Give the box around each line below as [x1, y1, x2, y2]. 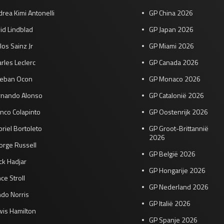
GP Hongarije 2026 [149, 165, 205, 175]
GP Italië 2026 [149, 198, 190, 208]
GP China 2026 [149, 7, 193, 18]
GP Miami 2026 [149, 40, 194, 51]
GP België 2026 [149, 148, 195, 159]
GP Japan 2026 [149, 24, 193, 34]
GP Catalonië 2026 [149, 90, 204, 100]
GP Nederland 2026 [149, 181, 208, 192]
